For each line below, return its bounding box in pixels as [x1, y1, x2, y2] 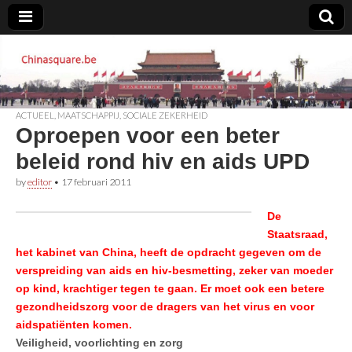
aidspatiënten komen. [16, 317, 132, 331]
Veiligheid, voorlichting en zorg [16, 335, 186, 349]
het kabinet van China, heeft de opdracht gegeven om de [16, 245, 321, 258]
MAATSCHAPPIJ [57, 109, 119, 120]
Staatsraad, [267, 227, 328, 240]
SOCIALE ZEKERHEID [123, 109, 207, 120]
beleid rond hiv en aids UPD [16, 148, 310, 174]
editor [27, 175, 52, 188]
